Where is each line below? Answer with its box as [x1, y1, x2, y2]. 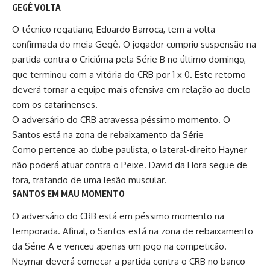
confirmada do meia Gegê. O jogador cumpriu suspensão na [12, 39, 256, 51]
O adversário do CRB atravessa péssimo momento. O [12, 114, 230, 126]
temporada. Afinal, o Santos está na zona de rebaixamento [12, 225, 253, 237]
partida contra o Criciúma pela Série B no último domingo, [12, 54, 246, 66]
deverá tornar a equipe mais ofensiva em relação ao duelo [12, 84, 251, 96]
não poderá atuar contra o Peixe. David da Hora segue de [12, 159, 248, 171]
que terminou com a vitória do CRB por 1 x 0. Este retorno [12, 69, 246, 81]
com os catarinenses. [12, 99, 98, 111]
